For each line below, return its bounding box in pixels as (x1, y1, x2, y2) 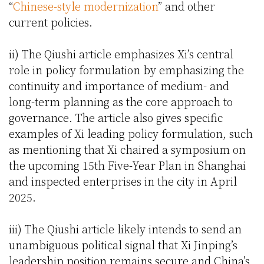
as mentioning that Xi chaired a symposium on (9, 141, 246, 157)
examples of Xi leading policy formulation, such (9, 126, 253, 141)
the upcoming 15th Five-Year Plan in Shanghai (9, 157, 246, 173)
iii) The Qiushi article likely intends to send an (9, 221, 242, 237)
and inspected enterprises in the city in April (9, 173, 237, 189)
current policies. (9, 14, 93, 30)
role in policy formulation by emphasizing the (9, 62, 244, 78)
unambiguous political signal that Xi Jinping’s (9, 237, 237, 253)
